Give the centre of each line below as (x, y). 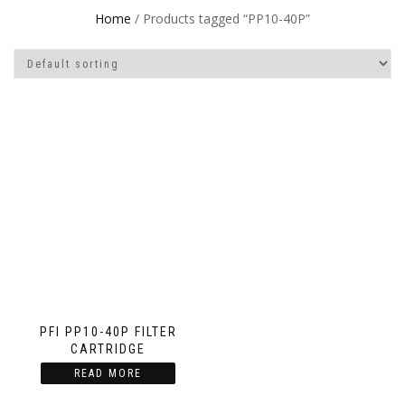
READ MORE (108, 374)
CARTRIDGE (108, 349)
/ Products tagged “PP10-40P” (221, 19)
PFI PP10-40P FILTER (108, 332)
